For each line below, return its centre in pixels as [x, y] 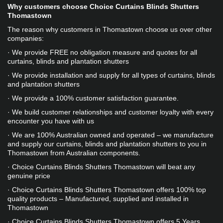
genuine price [29, 176]
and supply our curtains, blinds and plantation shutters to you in [107, 144]
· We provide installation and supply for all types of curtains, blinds [111, 75]
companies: [26, 38]
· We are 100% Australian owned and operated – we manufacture [110, 135]
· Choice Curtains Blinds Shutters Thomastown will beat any [101, 167]
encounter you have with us [51, 121]
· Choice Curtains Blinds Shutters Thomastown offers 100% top [107, 190]
